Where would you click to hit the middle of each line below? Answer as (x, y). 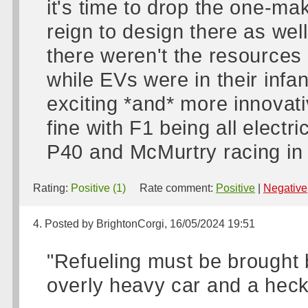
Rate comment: (171, 188)
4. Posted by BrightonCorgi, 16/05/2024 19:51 (144, 224)
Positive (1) (98, 188)
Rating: (52, 188)
